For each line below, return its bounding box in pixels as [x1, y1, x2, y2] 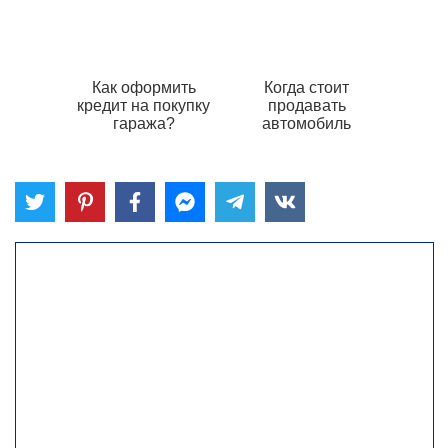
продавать [267, 97, 346, 115]
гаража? [112, 115, 175, 133]
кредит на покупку [77, 97, 210, 115]
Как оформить [91, 79, 196, 97]
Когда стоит [264, 79, 349, 97]
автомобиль [262, 115, 351, 133]
